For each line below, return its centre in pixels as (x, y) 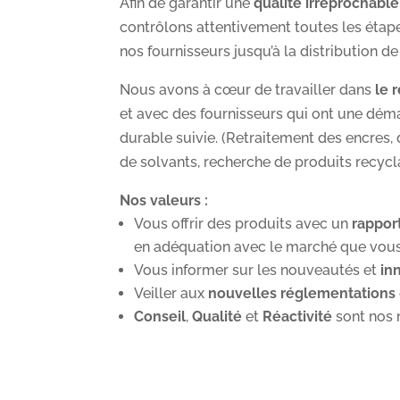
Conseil (160, 317)
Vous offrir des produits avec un (243, 224)
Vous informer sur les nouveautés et (256, 271)
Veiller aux (171, 294)
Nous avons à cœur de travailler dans (248, 90)
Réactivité (298, 317)
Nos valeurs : (164, 201)
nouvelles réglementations (302, 294)
